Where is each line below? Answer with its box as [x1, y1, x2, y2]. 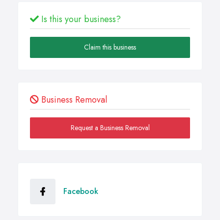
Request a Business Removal [70, 123, 150, 133]
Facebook [63, 186, 98, 197]
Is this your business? [39, 13, 121, 26]
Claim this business [84, 42, 136, 53]
